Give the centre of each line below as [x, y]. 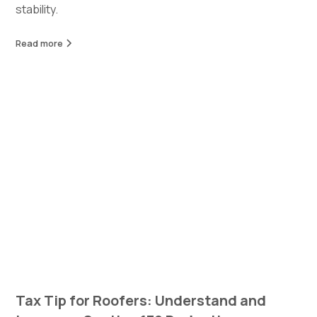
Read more [40, 44]
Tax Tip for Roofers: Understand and [141, 301]
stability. [37, 10]
